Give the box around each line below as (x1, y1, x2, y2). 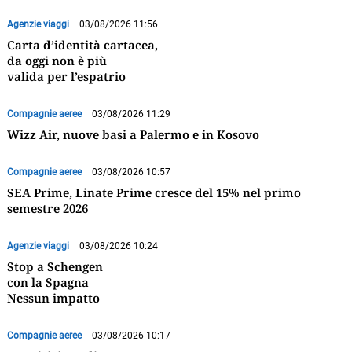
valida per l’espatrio (6, 68, 126, 84)
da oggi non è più (6, 52, 107, 68)
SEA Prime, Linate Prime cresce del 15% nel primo (6, 184, 301, 200)
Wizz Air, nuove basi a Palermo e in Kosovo (6, 126, 259, 142)
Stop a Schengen (6, 258, 103, 274)
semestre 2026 (6, 200, 88, 216)
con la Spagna (6, 273, 89, 290)
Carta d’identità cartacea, (6, 36, 158, 53)
